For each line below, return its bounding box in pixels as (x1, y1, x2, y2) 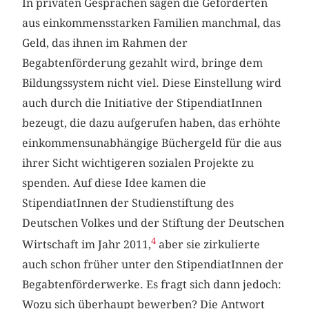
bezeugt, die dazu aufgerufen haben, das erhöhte (22, 116, 281, 130)
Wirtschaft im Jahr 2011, (22, 238, 152, 252)
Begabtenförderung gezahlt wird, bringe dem (22, 56, 263, 70)
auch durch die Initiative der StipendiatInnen (22, 96, 263, 110)
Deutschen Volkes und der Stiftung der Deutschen (22, 216, 285, 230)
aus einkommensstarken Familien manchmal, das (22, 16, 281, 30)
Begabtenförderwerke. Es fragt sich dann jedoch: (22, 278, 282, 292)
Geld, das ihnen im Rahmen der (22, 36, 188, 50)
